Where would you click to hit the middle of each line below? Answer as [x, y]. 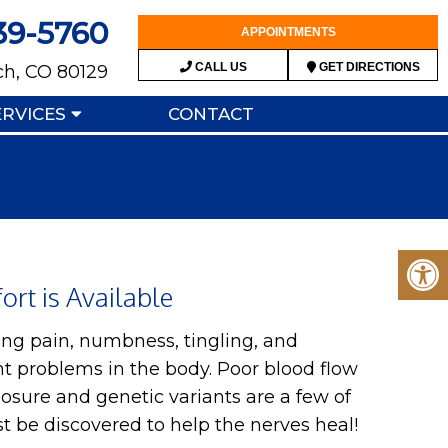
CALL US [219, 67]
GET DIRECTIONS [367, 67]
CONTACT [210, 114]
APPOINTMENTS [288, 32]
